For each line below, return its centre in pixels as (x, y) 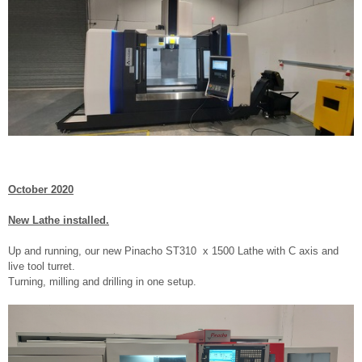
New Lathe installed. (59, 220)
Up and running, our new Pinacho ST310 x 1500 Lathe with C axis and (173, 250)
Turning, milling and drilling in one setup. (102, 281)
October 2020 (41, 189)
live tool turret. (42, 266)
